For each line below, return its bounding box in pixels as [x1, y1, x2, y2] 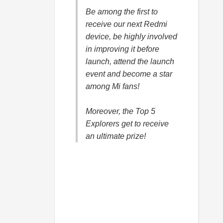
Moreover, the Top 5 [86, 107, 155, 116]
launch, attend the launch [86, 57, 174, 66]
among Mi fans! [86, 82, 139, 91]
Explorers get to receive [86, 119, 169, 128]
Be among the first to [86, 7, 158, 16]
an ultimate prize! [86, 132, 146, 141]
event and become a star [86, 70, 172, 79]
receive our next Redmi [86, 20, 167, 29]
